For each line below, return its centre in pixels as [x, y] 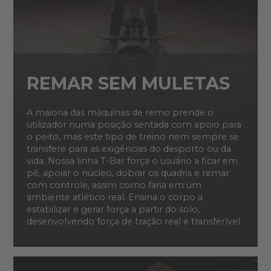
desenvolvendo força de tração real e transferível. [135, 222]
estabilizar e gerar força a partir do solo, [113, 210]
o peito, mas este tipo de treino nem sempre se [132, 137]
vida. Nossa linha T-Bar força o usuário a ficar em [132, 161]
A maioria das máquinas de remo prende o [120, 113]
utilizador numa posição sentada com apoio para [134, 125]
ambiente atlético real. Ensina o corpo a [114, 198]
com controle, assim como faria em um [114, 185]
